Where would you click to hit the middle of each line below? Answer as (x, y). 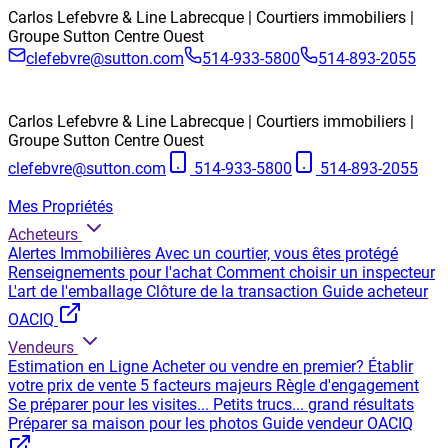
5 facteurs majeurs (206, 385)
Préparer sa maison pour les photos (133, 423)
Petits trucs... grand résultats (313, 404)
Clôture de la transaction (232, 291)
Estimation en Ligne (78, 366)
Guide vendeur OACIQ (337, 423)
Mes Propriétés (60, 206)
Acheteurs (43, 234)
